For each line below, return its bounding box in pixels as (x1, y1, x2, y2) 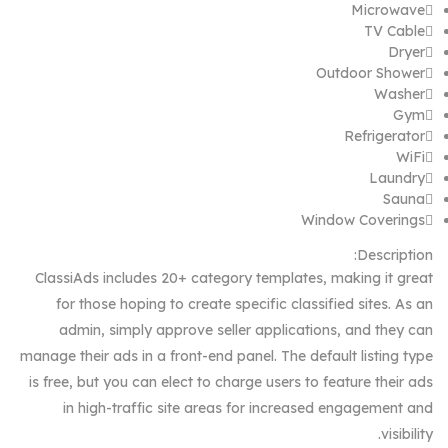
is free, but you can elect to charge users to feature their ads (29, 373, 433, 392)
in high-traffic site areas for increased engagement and (63, 399, 433, 418)
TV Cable (364, 22, 425, 41)
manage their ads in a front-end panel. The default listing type (20, 347, 433, 366)
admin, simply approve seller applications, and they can (59, 321, 433, 340)
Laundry (369, 169, 425, 188)
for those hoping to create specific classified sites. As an (56, 295, 433, 314)
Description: (357, 246, 433, 265)
